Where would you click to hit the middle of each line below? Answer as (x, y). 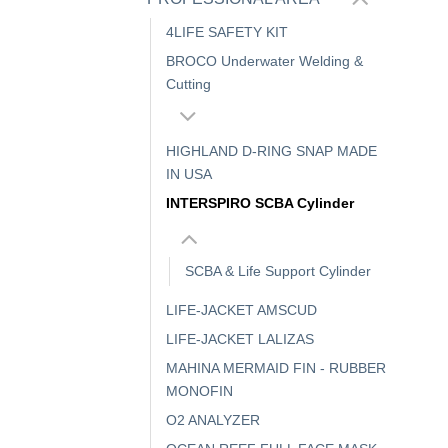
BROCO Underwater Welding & (264, 60)
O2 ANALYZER (213, 420)
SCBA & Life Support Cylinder (278, 271)
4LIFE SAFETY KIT (227, 31)
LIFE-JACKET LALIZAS (240, 339)
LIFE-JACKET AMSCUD (241, 310)
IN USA (189, 174)
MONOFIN (199, 391)
